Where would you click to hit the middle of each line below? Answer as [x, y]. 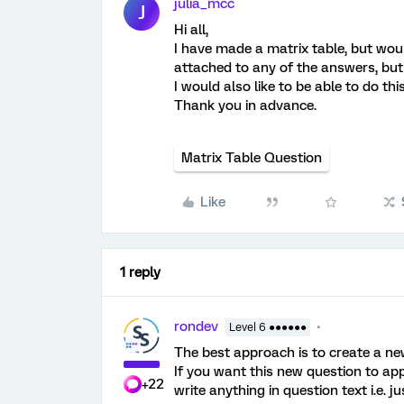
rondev [196, 326]
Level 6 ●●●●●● [268, 327]
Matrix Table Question [252, 158]
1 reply [140, 272]
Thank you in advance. [245, 106]
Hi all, [191, 30]
